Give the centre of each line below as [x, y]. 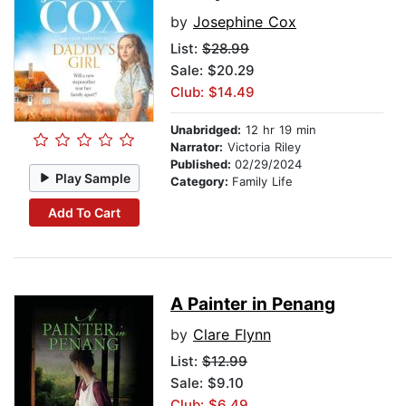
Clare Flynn [232, 335]
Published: [203, 164]
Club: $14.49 [213, 92]
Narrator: [197, 147]
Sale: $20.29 [213, 71]
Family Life [262, 182]
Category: [201, 182]
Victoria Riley [262, 147]
